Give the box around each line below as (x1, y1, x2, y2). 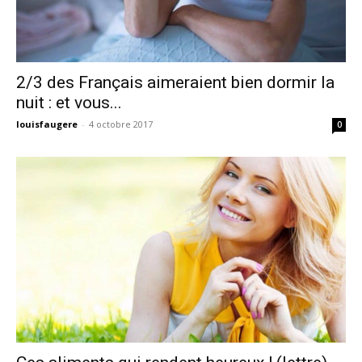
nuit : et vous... (16, 93, 122, 113)
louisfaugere (16, 118, 78, 131)
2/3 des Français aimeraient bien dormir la (16, 73, 335, 93)
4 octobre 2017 (89, 118, 153, 131)
